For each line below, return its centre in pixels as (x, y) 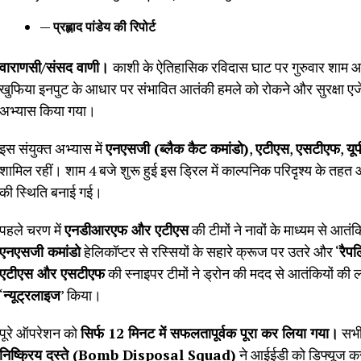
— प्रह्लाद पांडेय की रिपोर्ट (98, 26)
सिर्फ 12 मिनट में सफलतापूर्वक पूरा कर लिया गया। (210, 333)
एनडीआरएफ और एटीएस (127, 230)
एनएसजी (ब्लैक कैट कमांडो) (177, 148)
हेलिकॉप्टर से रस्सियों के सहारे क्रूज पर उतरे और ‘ (210, 251)
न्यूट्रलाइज (32, 295)
